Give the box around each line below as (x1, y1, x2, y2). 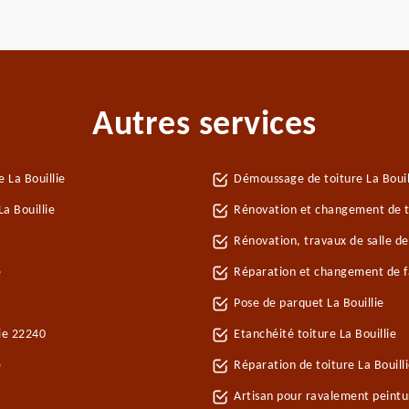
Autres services (92, 108, 317, 143)
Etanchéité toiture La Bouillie (234, 328, 396, 341)
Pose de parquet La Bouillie (234, 297, 384, 310)
